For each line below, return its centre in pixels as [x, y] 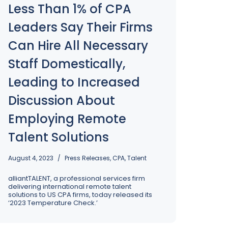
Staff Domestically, [67, 64]
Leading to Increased [74, 82]
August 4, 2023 [31, 158]
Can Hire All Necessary [78, 46]
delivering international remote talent [70, 187]
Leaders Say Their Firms [80, 27]
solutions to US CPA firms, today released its [80, 195]
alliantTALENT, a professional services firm [77, 178]
